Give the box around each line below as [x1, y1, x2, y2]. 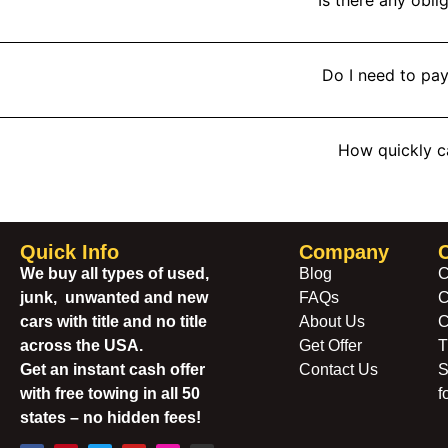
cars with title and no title [20, 312, 207, 330]
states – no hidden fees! [20, 408, 201, 426]
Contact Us [298, 360, 378, 378]
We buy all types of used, [20, 264, 209, 282]
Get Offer [298, 336, 362, 354]
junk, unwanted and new [20, 288, 208, 306]
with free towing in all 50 [20, 384, 200, 402]
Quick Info [20, 240, 119, 263]
